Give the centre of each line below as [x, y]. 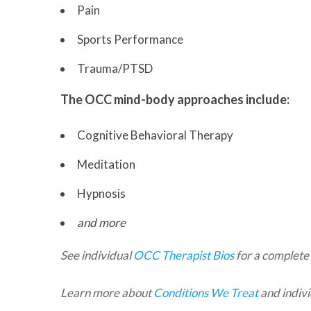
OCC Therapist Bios [184, 255]
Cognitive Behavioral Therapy [155, 135]
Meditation [106, 164]
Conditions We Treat [206, 293]
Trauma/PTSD [115, 68]
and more [101, 222]
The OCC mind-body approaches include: [175, 99]
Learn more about [107, 293]
